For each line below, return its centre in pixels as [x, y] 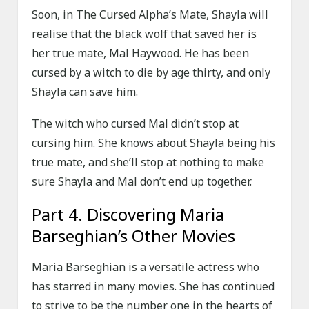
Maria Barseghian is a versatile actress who [146, 267]
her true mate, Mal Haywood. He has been [141, 53]
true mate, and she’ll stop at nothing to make [148, 162]
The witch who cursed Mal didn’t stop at [136, 124]
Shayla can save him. [85, 92]
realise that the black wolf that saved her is [144, 34]
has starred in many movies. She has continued [153, 287]
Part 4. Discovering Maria [128, 215]
